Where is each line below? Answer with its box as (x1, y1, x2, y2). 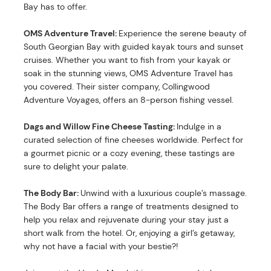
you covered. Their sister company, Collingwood (24, 80, 211, 92)
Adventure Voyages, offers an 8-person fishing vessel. (24, 94, 237, 105)
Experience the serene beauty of (119, 27, 247, 39)
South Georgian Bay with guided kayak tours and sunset (24, 41, 244, 52)
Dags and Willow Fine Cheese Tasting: (24, 120, 177, 132)
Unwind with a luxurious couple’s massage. (80, 187, 247, 198)
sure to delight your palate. (24, 160, 129, 172)
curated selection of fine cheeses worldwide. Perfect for (24, 134, 244, 145)
